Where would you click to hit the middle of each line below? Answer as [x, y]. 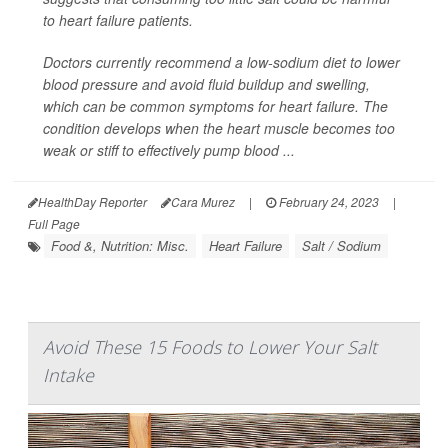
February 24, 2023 [327, 201]
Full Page [54, 223]
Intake [68, 375]
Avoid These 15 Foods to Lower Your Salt [210, 347]
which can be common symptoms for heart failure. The [215, 106]
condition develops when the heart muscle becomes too [219, 128]
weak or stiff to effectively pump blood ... [169, 150]
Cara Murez [203, 201]
